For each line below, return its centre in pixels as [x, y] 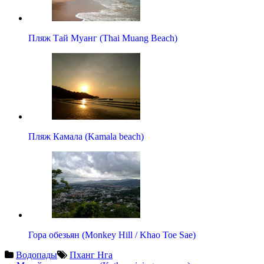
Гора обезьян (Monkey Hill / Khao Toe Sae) [112, 235]
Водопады [37, 255]
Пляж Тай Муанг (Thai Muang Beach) [103, 38]
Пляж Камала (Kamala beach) [86, 136]
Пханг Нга [91, 255]
